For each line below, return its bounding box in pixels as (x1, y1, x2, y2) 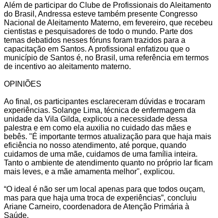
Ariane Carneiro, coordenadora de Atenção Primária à (4, 202, 189, 211)
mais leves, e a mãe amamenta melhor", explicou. (4, 167, 175, 176)
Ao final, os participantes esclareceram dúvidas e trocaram (4, 97, 205, 106)
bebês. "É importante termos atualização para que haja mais (4, 132, 211, 141)
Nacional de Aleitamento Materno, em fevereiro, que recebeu (4, 18, 213, 27)
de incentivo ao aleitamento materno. (4, 62, 131, 71)
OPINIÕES (4, 79, 41, 88)
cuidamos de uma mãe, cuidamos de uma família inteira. (4, 149, 198, 158)
